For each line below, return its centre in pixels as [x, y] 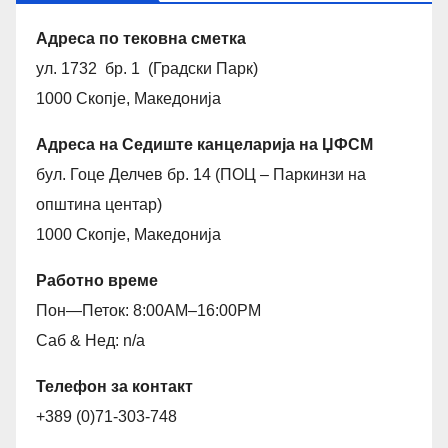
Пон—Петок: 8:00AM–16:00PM [148, 310]
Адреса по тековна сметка [141, 38]
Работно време [97, 280]
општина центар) [99, 204]
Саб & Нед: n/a [90, 340]
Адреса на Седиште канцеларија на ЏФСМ [204, 144]
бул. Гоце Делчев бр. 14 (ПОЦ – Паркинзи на [201, 174]
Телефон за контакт [114, 386]
